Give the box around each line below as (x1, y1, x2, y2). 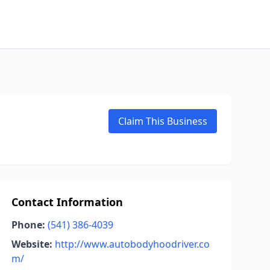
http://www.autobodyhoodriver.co (54, 237, 210, 251)
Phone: (11, 218, 45, 231)
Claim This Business (118, 115, 207, 128)
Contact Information (11, 195, 123, 209)
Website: (11, 237, 52, 251)
